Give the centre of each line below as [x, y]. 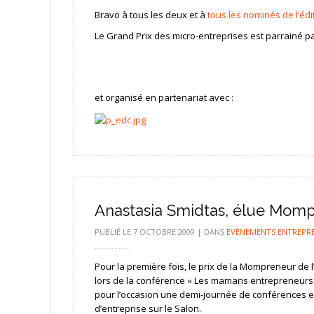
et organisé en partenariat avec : [164, 98]
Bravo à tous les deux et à [151, 15]
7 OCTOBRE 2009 [164, 231]
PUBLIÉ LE [114, 231]
